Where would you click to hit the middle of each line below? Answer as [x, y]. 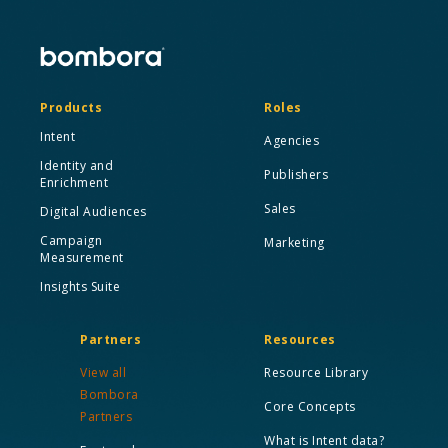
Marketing [294, 242]
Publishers [296, 174]
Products [71, 107]
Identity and [76, 165]
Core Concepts [310, 406]
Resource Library [316, 372]
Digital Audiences [93, 211]
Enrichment [74, 182]
